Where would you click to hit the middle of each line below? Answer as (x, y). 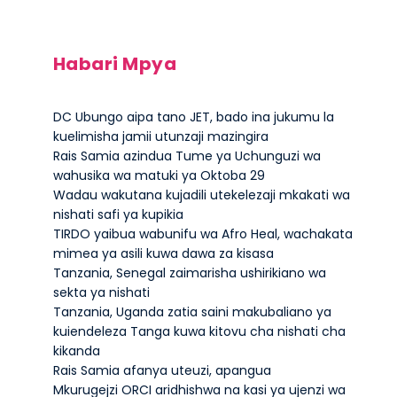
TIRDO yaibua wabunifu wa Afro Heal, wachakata (202, 234)
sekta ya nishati (101, 292)
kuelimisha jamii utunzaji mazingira (160, 136)
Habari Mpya (115, 64)
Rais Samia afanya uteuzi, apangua (162, 370)
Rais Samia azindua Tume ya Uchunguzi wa (187, 156)
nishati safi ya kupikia (118, 214)
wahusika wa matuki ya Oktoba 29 (159, 175)
